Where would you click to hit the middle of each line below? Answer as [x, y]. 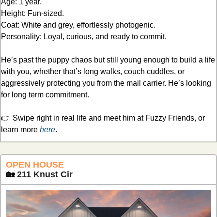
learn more [20, 129]
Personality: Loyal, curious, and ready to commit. [84, 36]
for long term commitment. [45, 94]
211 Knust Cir [45, 174]
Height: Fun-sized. [32, 13]
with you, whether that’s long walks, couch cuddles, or [93, 71]
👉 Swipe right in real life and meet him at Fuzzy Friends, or [103, 118]
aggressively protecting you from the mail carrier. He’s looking [106, 83]
